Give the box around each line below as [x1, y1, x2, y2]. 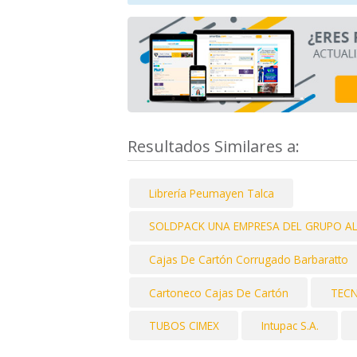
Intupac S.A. [261, 318, 319, 334]
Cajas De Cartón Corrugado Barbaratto [148, 252, 348, 268]
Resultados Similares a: [127, 135, 304, 157]
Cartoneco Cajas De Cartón [148, 284, 288, 300]
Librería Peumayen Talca [148, 185, 274, 201]
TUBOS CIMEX [148, 318, 219, 334]
